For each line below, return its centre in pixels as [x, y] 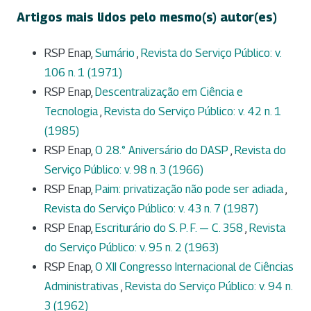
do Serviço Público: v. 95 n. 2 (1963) [132, 247]
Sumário [116, 53]
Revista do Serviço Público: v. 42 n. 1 [193, 111]
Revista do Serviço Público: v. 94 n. [209, 286]
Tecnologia [72, 111]
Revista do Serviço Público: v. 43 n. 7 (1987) [151, 208]
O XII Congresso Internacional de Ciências [194, 267]
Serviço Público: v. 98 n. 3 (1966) [124, 169]
